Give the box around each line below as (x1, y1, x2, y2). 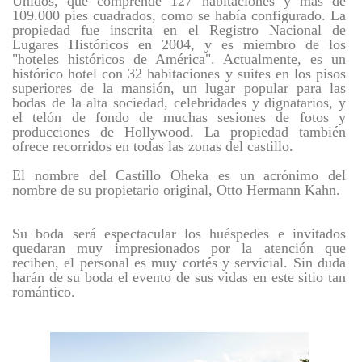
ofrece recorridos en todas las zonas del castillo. (12, 138, 293, 154)
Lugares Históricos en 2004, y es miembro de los (12, 36, 346, 53)
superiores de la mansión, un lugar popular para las (12, 80, 346, 96)
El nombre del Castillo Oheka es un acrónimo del (12, 167, 346, 183)
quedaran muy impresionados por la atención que (12, 240, 346, 256)
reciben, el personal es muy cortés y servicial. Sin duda (12, 255, 346, 271)
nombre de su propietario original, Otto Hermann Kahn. (12, 182, 340, 198)
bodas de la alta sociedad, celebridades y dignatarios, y (12, 95, 346, 111)
